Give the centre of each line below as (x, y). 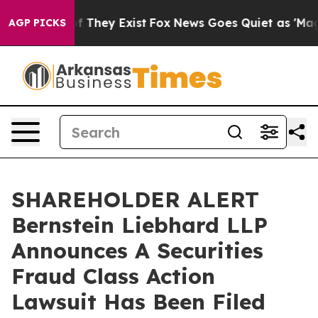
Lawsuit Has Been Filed (138, 302)
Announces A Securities (137, 251)
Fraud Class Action (113, 276)
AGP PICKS (37, 23)
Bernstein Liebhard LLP (139, 225)
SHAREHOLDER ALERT (135, 199)
